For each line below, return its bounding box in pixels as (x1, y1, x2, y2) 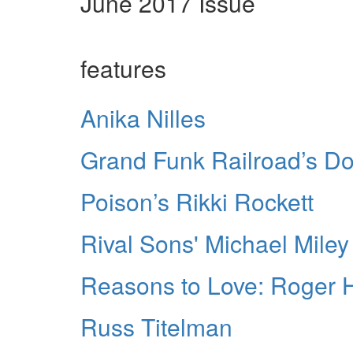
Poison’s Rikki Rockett (80, 184, 314, 218)
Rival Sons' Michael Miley (80, 225, 349, 260)
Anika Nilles (80, 100, 206, 135)
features (80, 50, 166, 85)
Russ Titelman (80, 309, 232, 344)
